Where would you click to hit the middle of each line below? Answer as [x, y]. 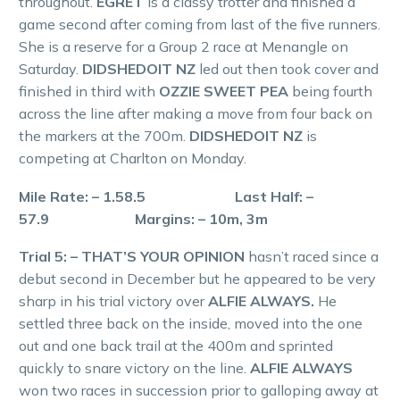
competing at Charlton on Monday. [133, 158]
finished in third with [89, 92]
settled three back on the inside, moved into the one [191, 324]
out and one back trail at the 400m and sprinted [176, 346]
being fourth [332, 92]
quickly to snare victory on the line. [134, 368]
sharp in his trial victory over [113, 301]
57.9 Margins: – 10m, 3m [143, 218]
